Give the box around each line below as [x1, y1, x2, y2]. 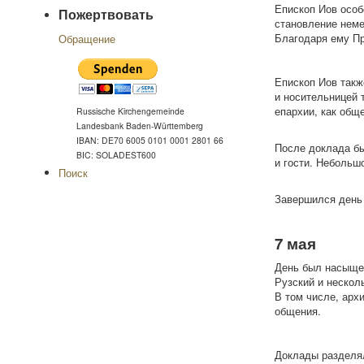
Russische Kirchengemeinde [76, 105, 184, 117]
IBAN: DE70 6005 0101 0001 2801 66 [76, 134, 223, 146]
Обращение [58, 31, 115, 46]
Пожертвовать [58, 5, 154, 24]
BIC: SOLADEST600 [76, 149, 156, 161]
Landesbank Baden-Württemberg [76, 119, 203, 132]
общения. [274, 303, 321, 318]
